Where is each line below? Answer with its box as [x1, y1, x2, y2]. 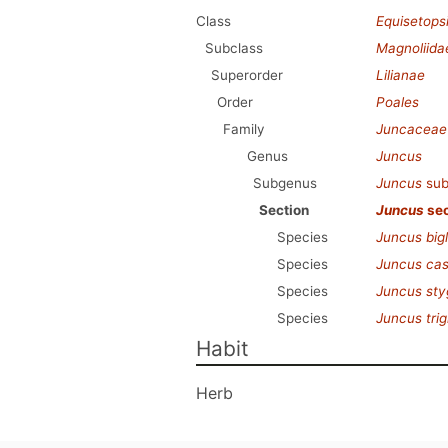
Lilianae [376, 67, 425, 83]
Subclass [205, 40, 263, 56]
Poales [376, 94, 419, 110]
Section [259, 202, 309, 218]
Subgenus [253, 175, 317, 191]
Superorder [211, 67, 283, 83]
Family [223, 121, 265, 137]
